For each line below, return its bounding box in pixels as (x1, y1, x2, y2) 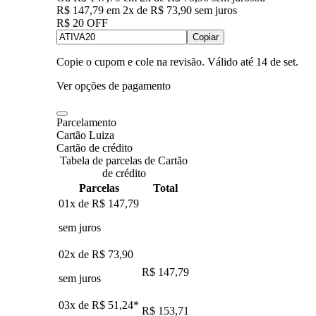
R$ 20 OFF (56, 16, 108, 29)
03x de (59, 298, 92, 311)
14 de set (256, 55, 296, 68)
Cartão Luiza (56, 128, 114, 141)
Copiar (193, 31, 219, 42)
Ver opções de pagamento (56, 79, 171, 92)
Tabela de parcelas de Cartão (60, 154, 188, 166)
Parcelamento (56, 116, 116, 128)
